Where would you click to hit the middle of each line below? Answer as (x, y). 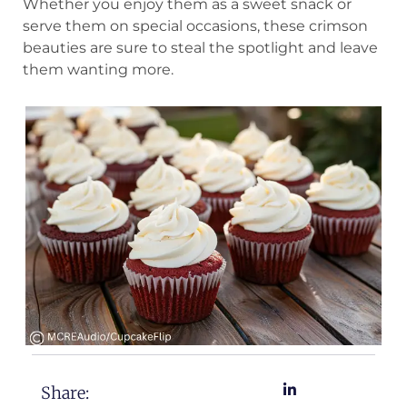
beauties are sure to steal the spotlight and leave (200, 47)
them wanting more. (98, 69)
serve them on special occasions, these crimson (195, 25)
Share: (65, 392)
